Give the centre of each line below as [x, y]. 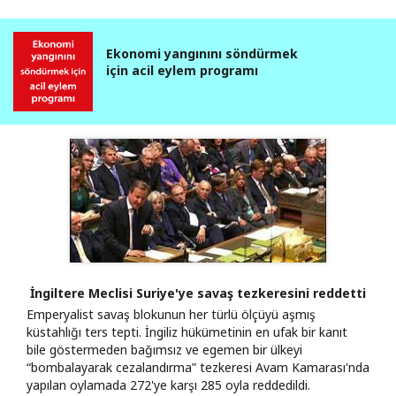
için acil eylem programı [182, 70]
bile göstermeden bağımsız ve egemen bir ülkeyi [164, 349]
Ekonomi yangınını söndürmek [202, 53]
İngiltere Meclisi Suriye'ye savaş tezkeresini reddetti [198, 293]
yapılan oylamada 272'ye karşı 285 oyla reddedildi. [168, 385]
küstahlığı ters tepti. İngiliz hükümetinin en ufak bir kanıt [187, 331]
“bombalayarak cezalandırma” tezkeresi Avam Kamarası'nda [198, 367]
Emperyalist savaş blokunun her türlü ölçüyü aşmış [171, 314]
